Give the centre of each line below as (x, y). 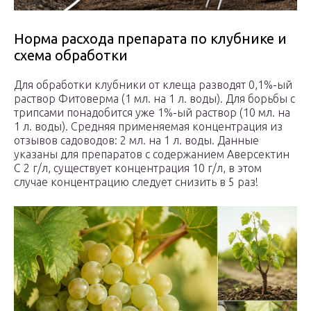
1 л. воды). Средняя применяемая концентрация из (148, 127)
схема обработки (71, 56)
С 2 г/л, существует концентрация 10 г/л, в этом (138, 168)
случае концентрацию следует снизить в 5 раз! (136, 182)
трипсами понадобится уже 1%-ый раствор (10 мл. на (152, 113)
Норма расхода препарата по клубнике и (150, 39)
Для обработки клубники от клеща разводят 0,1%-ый (153, 85)
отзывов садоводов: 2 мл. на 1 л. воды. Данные (136, 141)
